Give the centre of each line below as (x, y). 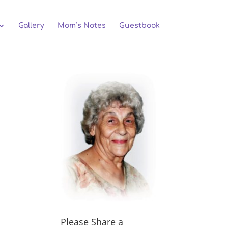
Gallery (31, 26)
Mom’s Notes (81, 26)
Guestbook (139, 26)
